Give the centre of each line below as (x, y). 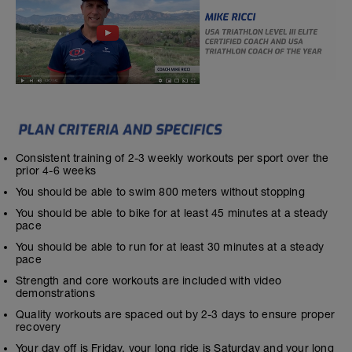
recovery (38, 326)
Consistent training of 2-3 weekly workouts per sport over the (172, 158)
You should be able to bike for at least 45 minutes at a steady (172, 213)
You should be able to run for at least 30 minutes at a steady (170, 246)
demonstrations (55, 293)
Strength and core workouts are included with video (149, 280)
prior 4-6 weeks (56, 170)
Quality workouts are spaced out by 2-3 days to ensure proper (176, 314)
